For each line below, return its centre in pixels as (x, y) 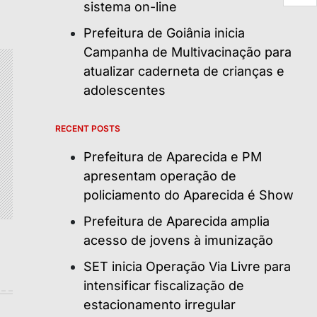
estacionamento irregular (160, 304)
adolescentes (125, 90)
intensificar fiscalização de (164, 285)
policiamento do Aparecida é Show (189, 195)
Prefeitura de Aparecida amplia (177, 221)
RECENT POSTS (88, 128)
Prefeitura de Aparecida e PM (173, 156)
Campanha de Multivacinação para (188, 52)
